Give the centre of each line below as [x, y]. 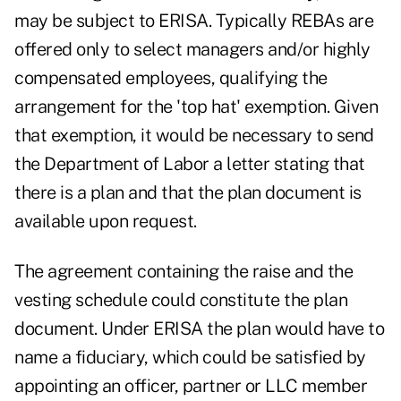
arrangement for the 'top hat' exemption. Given [196, 107]
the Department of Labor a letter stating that [190, 164]
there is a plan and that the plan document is [188, 193]
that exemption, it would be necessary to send [194, 136]
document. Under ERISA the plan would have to [199, 329]
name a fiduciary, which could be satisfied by [190, 358]
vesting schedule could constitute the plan [181, 300]
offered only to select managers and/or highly [192, 50]
